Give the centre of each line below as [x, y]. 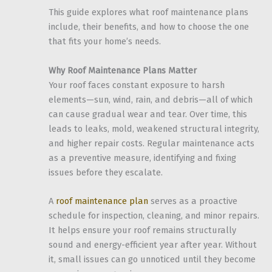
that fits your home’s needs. [105, 42]
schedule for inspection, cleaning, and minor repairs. [154, 216]
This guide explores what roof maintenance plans [148, 12]
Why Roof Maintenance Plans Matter [123, 70]
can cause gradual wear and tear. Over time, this [148, 114]
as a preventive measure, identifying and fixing [142, 158]
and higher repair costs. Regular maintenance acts [151, 143]
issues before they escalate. [106, 172]
